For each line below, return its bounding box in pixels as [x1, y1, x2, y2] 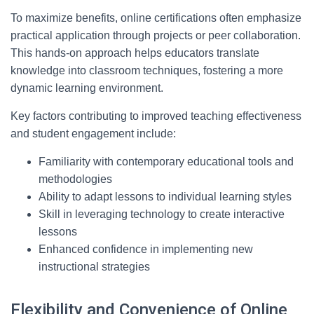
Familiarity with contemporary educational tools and [39, 156, 294, 168]
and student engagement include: [11, 128, 176, 139]
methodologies [39, 173, 112, 185]
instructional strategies [39, 261, 150, 273]
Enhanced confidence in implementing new [39, 243, 253, 255]
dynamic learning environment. [11, 82, 163, 94]
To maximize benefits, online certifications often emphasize [11, 12, 301, 24]
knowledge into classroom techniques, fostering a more [11, 64, 283, 76]
